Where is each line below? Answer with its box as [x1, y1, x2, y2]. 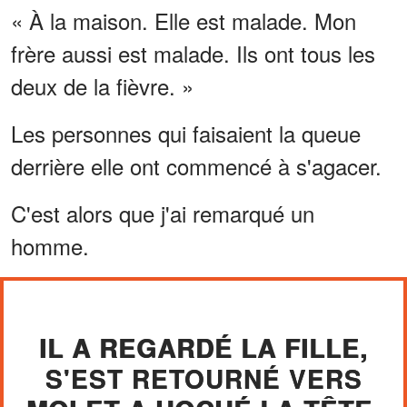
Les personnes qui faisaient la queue [11, 116, 361, 149]
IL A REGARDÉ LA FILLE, [39, 328, 368, 366]
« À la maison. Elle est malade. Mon [11, 4, 356, 36]
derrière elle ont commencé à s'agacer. [11, 149, 382, 182]
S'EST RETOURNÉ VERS [45, 359, 362, 397]
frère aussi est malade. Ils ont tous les [11, 36, 375, 69]
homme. [11, 229, 89, 262]
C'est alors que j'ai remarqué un [11, 196, 314, 229]
